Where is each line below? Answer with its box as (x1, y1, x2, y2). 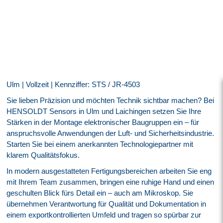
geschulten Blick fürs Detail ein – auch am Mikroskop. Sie (6, 189, 194, 198)
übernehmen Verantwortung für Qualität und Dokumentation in (6, 200, 207, 209)
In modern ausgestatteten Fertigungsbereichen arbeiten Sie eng (6, 167, 212, 176)
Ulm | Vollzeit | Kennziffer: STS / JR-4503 (6, 80, 140, 89)
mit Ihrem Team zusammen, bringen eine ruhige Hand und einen (6, 178, 215, 187)
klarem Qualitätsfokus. (6, 151, 80, 160)
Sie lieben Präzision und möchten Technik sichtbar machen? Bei (6, 96, 215, 105)
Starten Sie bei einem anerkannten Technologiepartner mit (6, 140, 194, 149)
